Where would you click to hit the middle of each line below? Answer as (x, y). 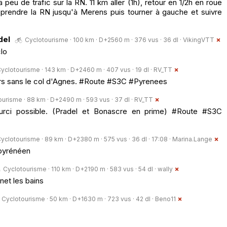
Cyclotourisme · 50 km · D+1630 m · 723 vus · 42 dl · (78, 199)
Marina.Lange (192, 139)
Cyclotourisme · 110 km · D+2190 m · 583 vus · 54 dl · (80, 169)
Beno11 (165, 199)
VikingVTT (199, 40)
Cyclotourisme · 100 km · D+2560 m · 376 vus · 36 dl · (104, 40)
